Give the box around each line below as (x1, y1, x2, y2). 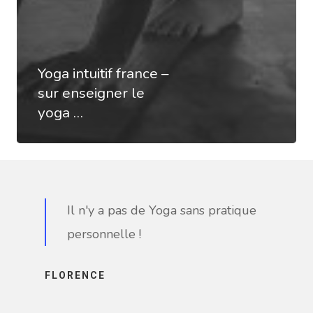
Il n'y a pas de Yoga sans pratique (67, 202, 257, 219)
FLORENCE (45, 270, 105, 282)
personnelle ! (67, 226, 142, 243)
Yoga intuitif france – (38, 64, 168, 84)
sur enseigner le (38, 83, 145, 103)
